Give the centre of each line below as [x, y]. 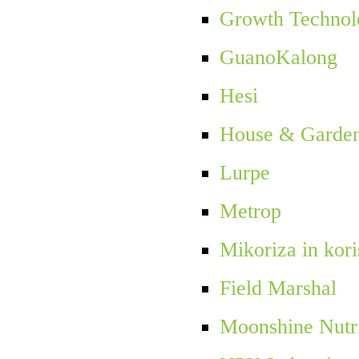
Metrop [250, 212]
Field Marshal [278, 288]
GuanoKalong [278, 58]
